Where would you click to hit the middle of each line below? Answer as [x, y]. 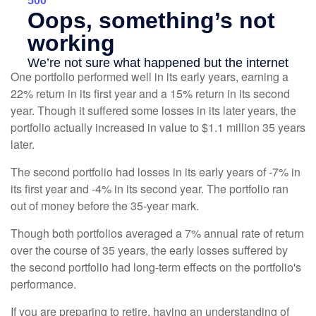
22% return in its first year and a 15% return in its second [150, 94]
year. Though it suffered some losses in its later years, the [153, 111]
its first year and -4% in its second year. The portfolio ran [150, 189]
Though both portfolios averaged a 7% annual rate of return [157, 233]
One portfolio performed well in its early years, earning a [150, 77]
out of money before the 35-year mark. [105, 206]
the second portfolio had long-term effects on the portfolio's [156, 267]
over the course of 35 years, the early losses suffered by [149, 250]
